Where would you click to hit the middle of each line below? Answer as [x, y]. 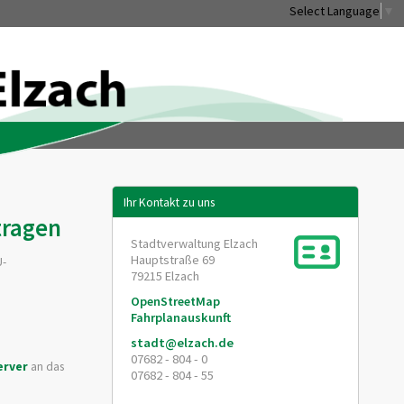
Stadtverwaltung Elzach [195, 244]
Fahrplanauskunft [181, 318]
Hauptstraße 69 [173, 260]
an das [46, 367]
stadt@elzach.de [183, 343]
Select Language [335, 10]
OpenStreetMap [176, 302]
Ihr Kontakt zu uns [169, 202]
